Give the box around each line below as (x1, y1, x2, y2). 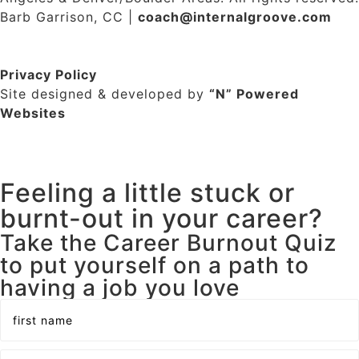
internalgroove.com (193, 9, 332, 25)
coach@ (138, 9, 193, 25)
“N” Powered (209, 86, 299, 102)
